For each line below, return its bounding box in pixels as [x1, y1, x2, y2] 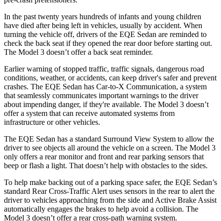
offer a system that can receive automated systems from [4, 109, 175, 117]
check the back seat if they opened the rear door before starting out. [4, 38, 212, 47]
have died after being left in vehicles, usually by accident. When [4, 21, 202, 30]
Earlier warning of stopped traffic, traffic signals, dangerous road [4, 64, 204, 73]
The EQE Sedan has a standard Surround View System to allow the [4, 134, 214, 143]
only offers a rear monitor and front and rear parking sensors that [4, 152, 204, 161]
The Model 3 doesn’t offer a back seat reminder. [4, 47, 153, 56]
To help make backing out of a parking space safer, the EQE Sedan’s [4, 178, 217, 186]
